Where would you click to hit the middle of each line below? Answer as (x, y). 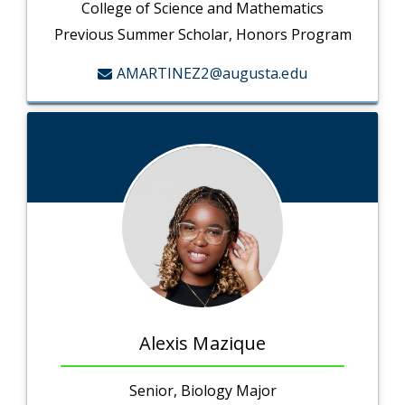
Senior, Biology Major (202, 391)
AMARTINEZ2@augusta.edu (212, 74)
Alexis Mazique (202, 344)
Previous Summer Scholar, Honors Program (202, 35)
